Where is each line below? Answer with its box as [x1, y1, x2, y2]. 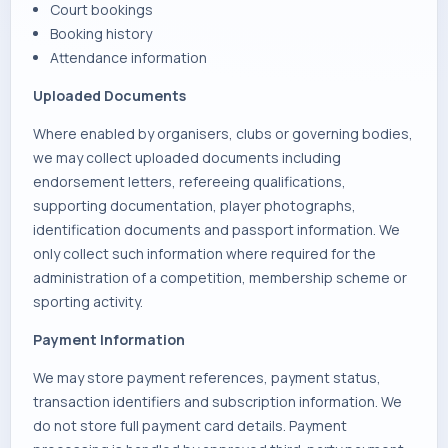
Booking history [49, 24, 152, 43]
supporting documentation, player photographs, [33, 196, 356, 215]
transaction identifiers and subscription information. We [33, 392, 402, 411]
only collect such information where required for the [33, 244, 376, 263]
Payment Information [33, 330, 185, 349]
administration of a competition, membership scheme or [33, 268, 407, 287]
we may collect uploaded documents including [33, 148, 341, 167]
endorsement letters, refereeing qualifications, [33, 172, 346, 191]
